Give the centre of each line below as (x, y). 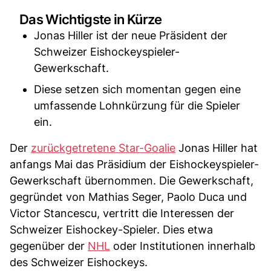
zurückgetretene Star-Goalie (103, 148)
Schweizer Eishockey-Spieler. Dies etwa (111, 229)
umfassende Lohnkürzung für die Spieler (137, 105)
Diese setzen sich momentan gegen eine (137, 89)
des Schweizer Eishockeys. (79, 262)
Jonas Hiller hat (217, 148)
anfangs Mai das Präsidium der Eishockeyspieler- (134, 164)
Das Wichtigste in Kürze (91, 19)
